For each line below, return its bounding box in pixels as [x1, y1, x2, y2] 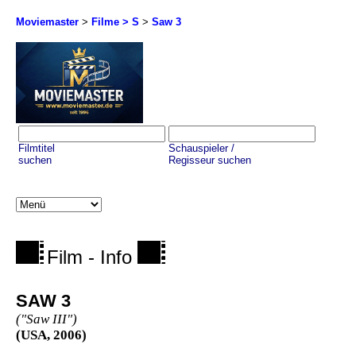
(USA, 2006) [16, 327, 87, 343]
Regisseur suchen [168, 154, 251, 167]
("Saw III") [16, 311, 77, 327]
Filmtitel [18, 142, 55, 155]
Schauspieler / [168, 142, 234, 155]
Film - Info [47, 246, 137, 269]
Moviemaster [16, 16, 79, 28]
